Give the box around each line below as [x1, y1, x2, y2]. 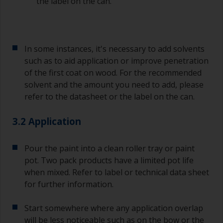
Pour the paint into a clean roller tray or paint [24, 143, 195, 154]
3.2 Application [12, 115, 81, 128]
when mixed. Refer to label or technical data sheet [24, 167, 209, 178]
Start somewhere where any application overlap [24, 203, 203, 214]
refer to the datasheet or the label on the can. [24, 91, 195, 103]
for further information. [24, 179, 113, 190]
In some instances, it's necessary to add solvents [24, 43, 205, 55]
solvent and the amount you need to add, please [24, 79, 204, 91]
